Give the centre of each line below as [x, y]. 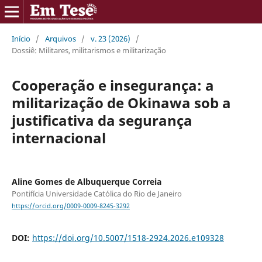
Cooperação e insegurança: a [113, 85]
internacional [58, 137]
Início [21, 38]
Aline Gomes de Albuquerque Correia [86, 181]
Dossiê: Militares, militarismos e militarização [89, 50]
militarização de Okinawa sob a [121, 102]
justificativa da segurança [102, 120]
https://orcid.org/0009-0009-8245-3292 [70, 206]
